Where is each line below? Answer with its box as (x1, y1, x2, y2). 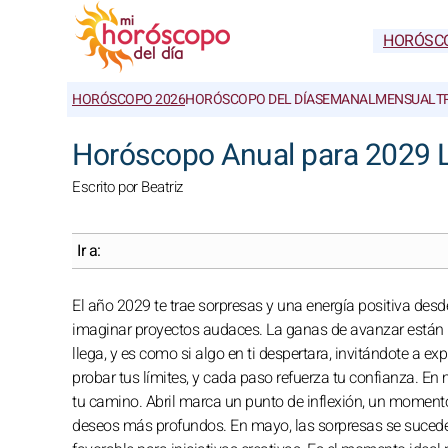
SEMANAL (314, 89, 375, 110)
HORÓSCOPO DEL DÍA (185, 89, 315, 110)
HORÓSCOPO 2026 (72, 89, 185, 110)
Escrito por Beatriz (72, 176, 183, 198)
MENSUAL (375, 89, 436, 110)
